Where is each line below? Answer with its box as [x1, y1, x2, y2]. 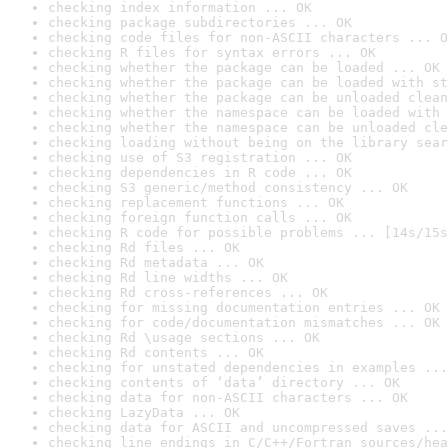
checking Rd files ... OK [48, 240, 240, 255]
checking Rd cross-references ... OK [48, 285, 328, 300]
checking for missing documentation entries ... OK [48, 300, 440, 315]
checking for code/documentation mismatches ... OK [48, 315, 440, 330]
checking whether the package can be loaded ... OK [48, 60, 440, 75]
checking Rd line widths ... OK [48, 270, 288, 285]
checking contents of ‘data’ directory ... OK [48, 375, 400, 390]
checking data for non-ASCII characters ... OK [48, 390, 408, 405]
